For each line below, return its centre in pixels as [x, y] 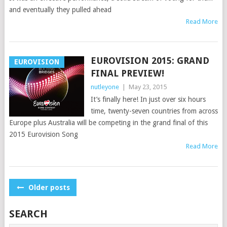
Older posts [48, 187]
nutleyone [105, 87]
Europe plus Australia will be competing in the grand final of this [108, 123]
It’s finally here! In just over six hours [148, 99]
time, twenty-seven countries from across [154, 111]
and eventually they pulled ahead [60, 10]
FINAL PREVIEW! [127, 73]
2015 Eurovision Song [43, 134]
